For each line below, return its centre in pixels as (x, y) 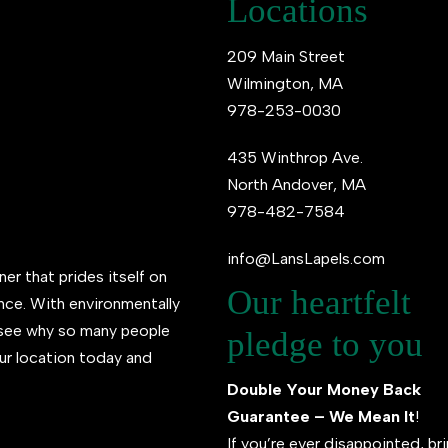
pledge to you (324, 344)
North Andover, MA (296, 184)
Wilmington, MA (284, 83)
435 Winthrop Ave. (294, 157)
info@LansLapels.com (305, 258)
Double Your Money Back (323, 389)
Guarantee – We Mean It (320, 416)
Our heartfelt (318, 302)
